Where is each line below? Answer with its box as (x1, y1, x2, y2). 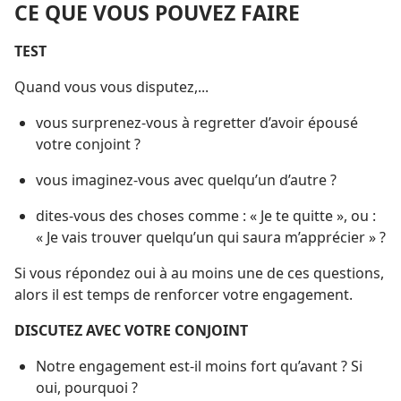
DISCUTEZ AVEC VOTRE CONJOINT (14, 320, 248, 340)
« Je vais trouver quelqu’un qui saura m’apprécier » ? (36, 226, 386, 247)
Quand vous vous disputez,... (14, 76, 209, 97)
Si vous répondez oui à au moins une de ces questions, (14, 262, 384, 283)
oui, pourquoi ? (36, 377, 138, 397)
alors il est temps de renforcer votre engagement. (14, 284, 353, 304)
